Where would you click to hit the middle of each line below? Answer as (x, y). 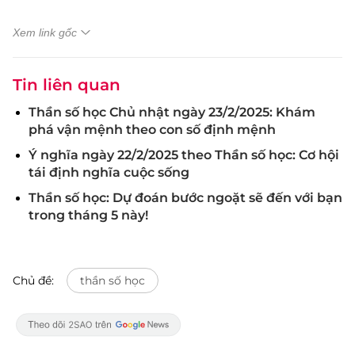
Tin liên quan (67, 85)
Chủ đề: (33, 281)
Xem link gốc (45, 32)
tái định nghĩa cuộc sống (109, 172)
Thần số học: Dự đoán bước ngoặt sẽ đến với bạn (185, 198)
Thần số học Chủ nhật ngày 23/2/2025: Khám (172, 112)
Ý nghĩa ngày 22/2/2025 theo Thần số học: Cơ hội (184, 155)
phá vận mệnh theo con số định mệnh (152, 130)
